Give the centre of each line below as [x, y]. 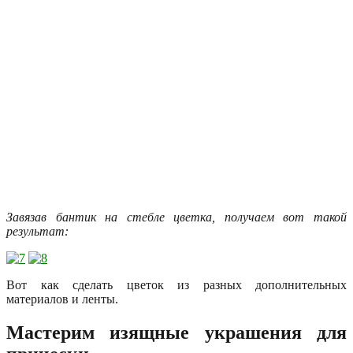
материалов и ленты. [62, 299]
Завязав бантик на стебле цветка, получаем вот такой [176, 217]
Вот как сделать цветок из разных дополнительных [176, 284]
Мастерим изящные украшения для [176, 332]
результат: [37, 231]
